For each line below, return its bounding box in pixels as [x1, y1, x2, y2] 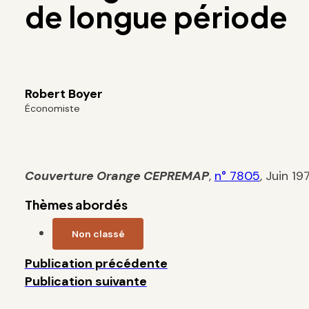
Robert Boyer [24, 86, 103, 103]
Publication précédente [24, 255, 168, 272]
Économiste [24, 102, 80, 115]
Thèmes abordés [24, 196, 128, 212]
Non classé [71, 227, 125, 240]
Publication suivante [24, 272, 147, 290]
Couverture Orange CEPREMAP [24, 167, 209, 184]
